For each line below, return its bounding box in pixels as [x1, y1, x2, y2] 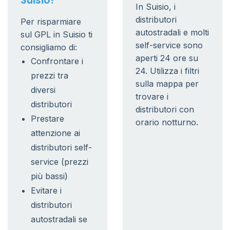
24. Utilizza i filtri [136, 66, 199, 76]
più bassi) [31, 171, 68, 181]
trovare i [136, 91, 168, 102]
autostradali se [31, 214, 87, 224]
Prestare [31, 113, 64, 124]
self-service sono [136, 40, 203, 50]
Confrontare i [31, 56, 83, 66]
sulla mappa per [136, 79, 199, 89]
